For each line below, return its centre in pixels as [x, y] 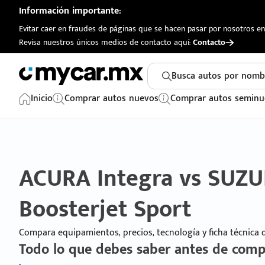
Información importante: [70, 11]
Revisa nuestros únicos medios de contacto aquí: [106, 42]
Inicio [42, 98]
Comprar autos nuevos [112, 98]
